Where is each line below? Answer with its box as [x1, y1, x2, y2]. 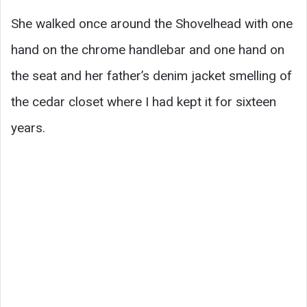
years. [11, 119, 45, 136]
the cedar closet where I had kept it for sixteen [11, 93, 276, 110]
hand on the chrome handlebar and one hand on [11, 41, 284, 58]
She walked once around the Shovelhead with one [11, 15, 293, 32]
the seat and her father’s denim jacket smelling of [11, 67, 292, 84]
